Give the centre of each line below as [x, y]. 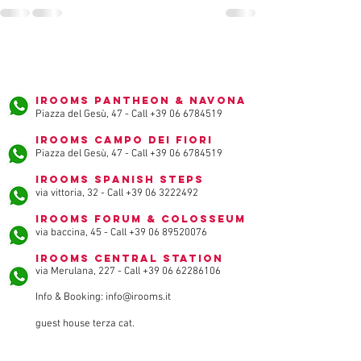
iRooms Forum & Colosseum [141, 219]
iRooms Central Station [129, 258]
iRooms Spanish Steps [120, 179]
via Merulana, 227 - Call [89, 272]
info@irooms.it [138, 297]
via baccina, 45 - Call [82, 233]
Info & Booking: [71, 297]
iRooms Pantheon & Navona [141, 100]
